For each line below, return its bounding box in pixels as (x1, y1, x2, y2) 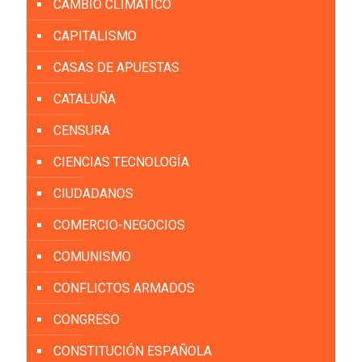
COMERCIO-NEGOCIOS (53, 217, 185, 234)
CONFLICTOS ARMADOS (53, 280, 195, 297)
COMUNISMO (53, 249, 131, 265)
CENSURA (53, 123, 110, 139)
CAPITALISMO (53, 28, 137, 44)
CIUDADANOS (53, 186, 133, 202)
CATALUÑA (53, 91, 116, 107)
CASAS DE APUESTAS (53, 60, 179, 76)
